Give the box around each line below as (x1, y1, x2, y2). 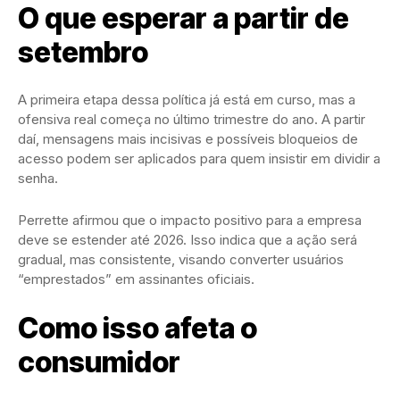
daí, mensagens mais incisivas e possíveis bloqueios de (18, 129, 358, 147)
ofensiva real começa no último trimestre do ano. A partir (18, 110, 365, 128)
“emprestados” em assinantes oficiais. (18, 270, 254, 287)
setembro (18, 34, 148, 70)
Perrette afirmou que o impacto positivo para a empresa (18, 211, 362, 229)
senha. (18, 169, 58, 187)
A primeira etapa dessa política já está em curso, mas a (18, 90, 355, 108)
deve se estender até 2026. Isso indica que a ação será (18, 230, 357, 248)
